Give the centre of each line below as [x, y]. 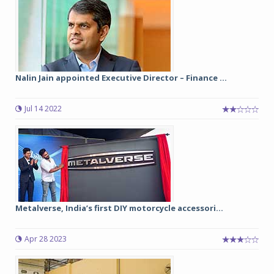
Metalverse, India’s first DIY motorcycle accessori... [119, 208]
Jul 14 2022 [43, 109]
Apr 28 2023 [46, 239]
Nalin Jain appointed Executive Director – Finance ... [121, 78]
